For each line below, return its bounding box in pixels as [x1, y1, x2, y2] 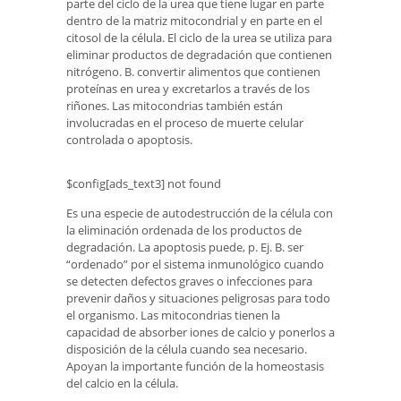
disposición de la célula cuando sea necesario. [66, 341, 307, 358]
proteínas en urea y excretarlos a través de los [66, 80, 310, 97]
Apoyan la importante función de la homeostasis [66, 358, 324, 375]
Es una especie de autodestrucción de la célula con [66, 205, 333, 222]
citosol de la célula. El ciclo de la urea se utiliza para [66, 29, 332, 46]
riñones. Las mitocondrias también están [66, 97, 283, 114]
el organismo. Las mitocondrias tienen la [66, 307, 280, 324]
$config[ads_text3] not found [66, 175, 221, 192]
